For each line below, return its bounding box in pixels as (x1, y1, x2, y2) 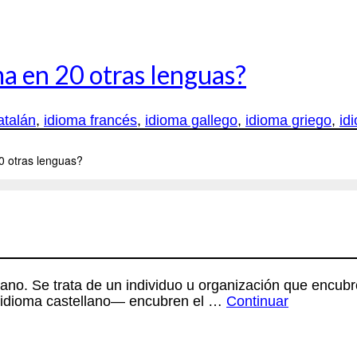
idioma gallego (145, 112, 237, 128)
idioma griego (245, 112, 331, 128)
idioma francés (44, 112, 137, 128)
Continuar (226, 293, 288, 309)
